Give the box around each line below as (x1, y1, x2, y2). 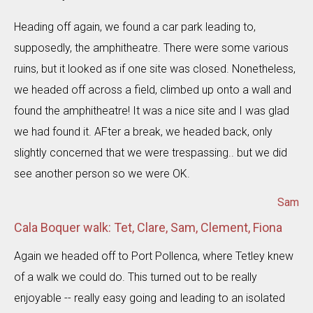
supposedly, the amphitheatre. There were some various (14, 41, 289, 54)
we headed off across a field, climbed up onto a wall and (14, 83, 291, 96)
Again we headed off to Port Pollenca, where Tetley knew (14, 249, 293, 263)
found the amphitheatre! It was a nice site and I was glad (14, 104, 289, 117)
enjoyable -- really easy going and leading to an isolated (14, 291, 285, 305)
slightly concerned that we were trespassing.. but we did (14, 146, 287, 159)
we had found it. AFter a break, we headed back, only (14, 125, 272, 138)
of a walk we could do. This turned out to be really (14, 270, 257, 284)
